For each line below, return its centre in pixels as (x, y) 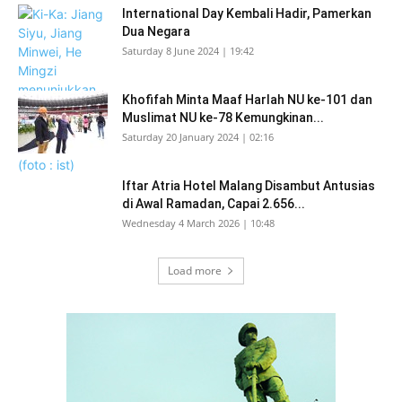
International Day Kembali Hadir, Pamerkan (247, 13)
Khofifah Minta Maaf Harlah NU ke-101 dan (247, 100)
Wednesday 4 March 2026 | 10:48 (198, 223)
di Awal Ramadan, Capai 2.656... (214, 204)
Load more (195, 271)
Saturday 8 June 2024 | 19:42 (188, 51)
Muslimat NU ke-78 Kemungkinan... (223, 118)
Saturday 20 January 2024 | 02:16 (198, 137)
